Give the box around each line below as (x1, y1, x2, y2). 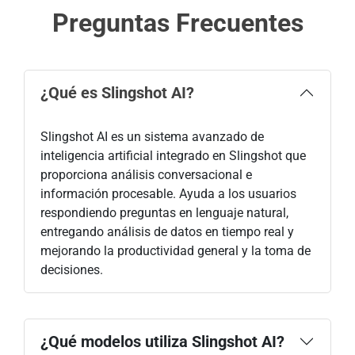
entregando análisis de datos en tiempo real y (40, 223, 294, 239)
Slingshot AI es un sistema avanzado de (40, 128, 264, 144)
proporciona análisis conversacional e (40, 166, 252, 182)
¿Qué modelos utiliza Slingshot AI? (40, 331, 284, 351)
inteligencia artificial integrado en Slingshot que (40, 147, 306, 163)
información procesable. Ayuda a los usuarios (40, 185, 296, 201)
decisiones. (40, 261, 103, 277)
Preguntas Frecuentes (52, 7, 303, 38)
